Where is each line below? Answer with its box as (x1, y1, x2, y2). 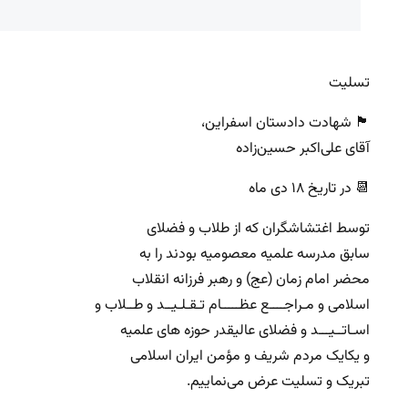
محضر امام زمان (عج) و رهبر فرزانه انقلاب (132, 269, 370, 292)
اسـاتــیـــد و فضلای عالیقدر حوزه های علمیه (120, 320, 370, 343)
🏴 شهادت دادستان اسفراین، (201, 112, 370, 136)
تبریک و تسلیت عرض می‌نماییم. (187, 371, 370, 394)
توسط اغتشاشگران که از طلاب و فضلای (147, 218, 370, 241)
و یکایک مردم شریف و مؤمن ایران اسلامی (130, 345, 370, 369)
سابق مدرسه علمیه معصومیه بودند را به (139, 243, 370, 267)
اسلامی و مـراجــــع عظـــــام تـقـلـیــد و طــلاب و (95, 294, 370, 318)
